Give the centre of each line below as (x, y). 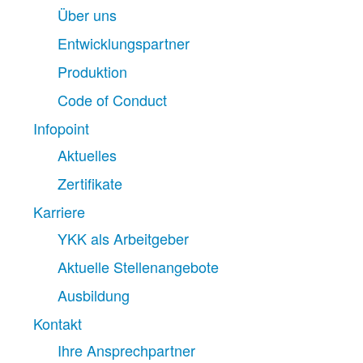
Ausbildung (93, 295)
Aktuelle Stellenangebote (138, 267)
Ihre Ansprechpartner (126, 350)
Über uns (87, 15)
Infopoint (61, 128)
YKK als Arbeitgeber (123, 239)
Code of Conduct (112, 100)
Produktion (92, 72)
